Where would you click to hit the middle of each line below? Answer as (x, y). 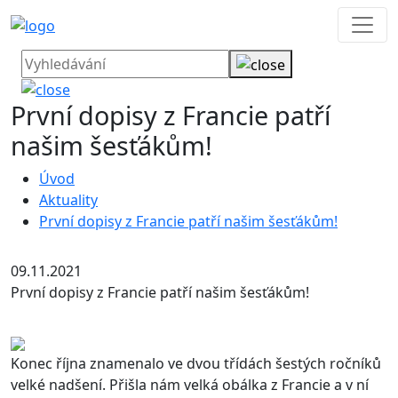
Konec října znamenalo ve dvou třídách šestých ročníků (196, 364)
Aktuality (68, 200)
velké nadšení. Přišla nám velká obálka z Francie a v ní (190, 385)
